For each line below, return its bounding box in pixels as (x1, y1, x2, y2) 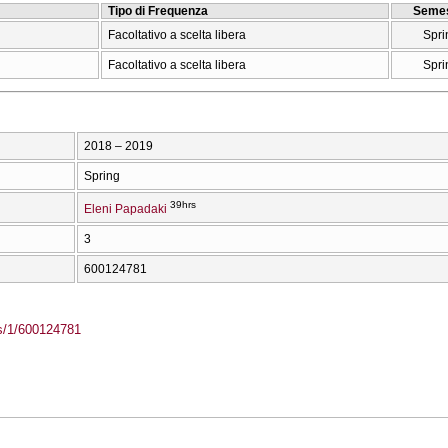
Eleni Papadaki (84, 201, 167, 216)
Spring (84, 168, 120, 183)
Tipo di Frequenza (108, 3, 208, 18)
